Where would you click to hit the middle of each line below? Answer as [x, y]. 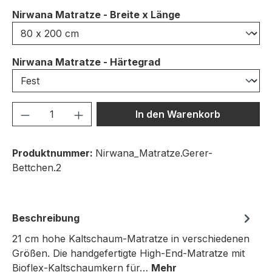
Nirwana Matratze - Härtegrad [86, 62]
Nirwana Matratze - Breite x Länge [96, 15]
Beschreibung [46, 218]
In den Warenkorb [178, 114]
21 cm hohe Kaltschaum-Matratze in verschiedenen [131, 239]
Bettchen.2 [37, 168]
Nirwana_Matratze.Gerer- [154, 153]
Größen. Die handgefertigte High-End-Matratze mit [128, 253]
